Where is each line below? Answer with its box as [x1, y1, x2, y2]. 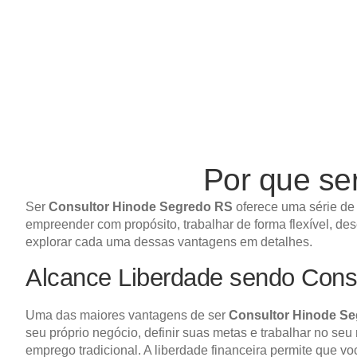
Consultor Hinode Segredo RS [49, 200, 233, 214]
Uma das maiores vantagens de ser [25, 308, 229, 323]
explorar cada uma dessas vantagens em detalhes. [25, 235, 312, 249]
